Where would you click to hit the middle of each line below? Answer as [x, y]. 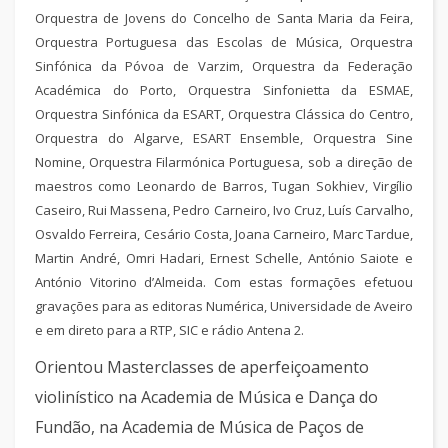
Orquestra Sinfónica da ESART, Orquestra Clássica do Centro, [224, 114]
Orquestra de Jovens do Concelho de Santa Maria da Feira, [224, 18]
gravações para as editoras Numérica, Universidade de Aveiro [224, 306]
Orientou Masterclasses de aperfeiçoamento [202, 367]
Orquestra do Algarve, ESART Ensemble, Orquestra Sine [224, 138]
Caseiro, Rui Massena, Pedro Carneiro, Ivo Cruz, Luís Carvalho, [224, 210]
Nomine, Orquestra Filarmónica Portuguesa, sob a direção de [224, 162]
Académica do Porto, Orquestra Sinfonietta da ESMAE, [224, 90]
